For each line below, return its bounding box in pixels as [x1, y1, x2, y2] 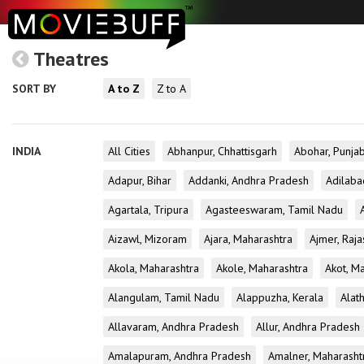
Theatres [29, 46, 109, 71]
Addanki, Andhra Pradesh [188, 173, 309, 188]
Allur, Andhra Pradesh [256, 319, 360, 334]
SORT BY [12, 81, 56, 96]
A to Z [108, 81, 140, 96]
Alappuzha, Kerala [236, 290, 323, 305]
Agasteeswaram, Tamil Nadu [206, 202, 343, 217]
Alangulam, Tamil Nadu [108, 290, 219, 305]
